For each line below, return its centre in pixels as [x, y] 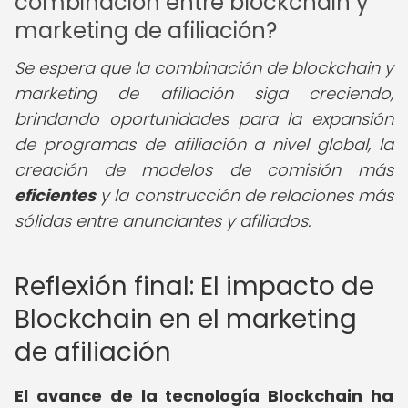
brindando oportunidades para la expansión [204, 119]
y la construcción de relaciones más [245, 195]
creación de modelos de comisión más [204, 170]
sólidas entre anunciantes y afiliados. [163, 221]
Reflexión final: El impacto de [194, 286]
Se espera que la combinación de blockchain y [204, 68]
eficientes [55, 195]
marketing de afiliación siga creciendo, [204, 93]
